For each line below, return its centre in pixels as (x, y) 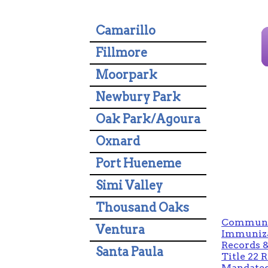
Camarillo (126, 31)
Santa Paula (130, 252)
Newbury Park (138, 97)
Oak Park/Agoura (148, 119)
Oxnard (118, 141)
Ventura (120, 230)
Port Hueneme (138, 163)
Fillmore (121, 53)
